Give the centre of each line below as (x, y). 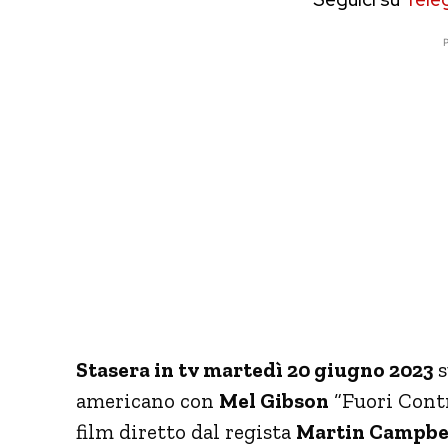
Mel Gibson (274, 400)
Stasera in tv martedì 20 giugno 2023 (254, 369)
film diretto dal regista (186, 431)
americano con (147, 400)
